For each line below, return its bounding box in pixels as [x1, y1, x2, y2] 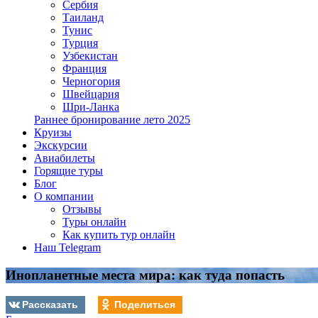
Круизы [34, 126, 72, 138]
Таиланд [62, 11, 104, 23]
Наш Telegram [34, 241, 101, 253]
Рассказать [22, 296, 79, 311]
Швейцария [62, 88, 119, 100]
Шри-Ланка [62, 101, 119, 113]
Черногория [62, 75, 120, 87]
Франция [62, 62, 106, 75]
